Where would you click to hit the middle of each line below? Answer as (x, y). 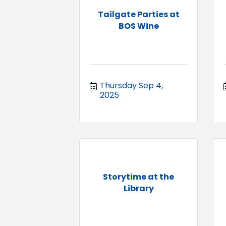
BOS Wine (138, 26)
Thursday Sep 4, (131, 85)
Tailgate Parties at (138, 14)
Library (138, 188)
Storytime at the (138, 177)
